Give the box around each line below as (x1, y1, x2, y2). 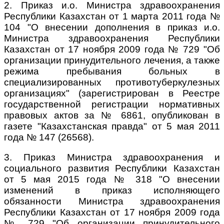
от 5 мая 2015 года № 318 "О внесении (4, 173, 220, 184)
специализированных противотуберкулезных (4, 76, 220, 87)
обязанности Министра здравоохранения (4, 195, 220, 206)
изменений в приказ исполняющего (4, 184, 220, 195)
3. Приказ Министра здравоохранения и (4, 151, 220, 162)
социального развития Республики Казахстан (4, 162, 220, 173)
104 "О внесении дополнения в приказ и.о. (4, 21, 220, 32)
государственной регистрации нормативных (4, 98, 220, 109)
